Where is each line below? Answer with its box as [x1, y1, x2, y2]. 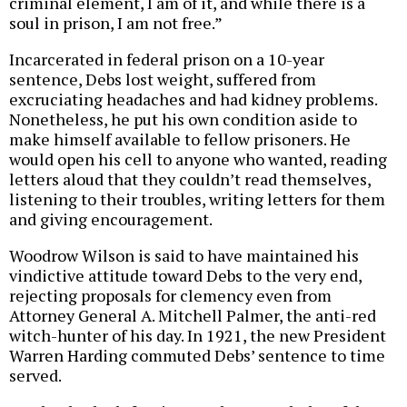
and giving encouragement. [9, 208, 213, 231]
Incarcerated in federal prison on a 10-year [9, 48, 324, 71]
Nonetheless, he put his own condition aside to [9, 108, 357, 131]
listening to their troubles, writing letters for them [9, 188, 385, 211]
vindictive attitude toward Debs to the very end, [9, 264, 362, 287]
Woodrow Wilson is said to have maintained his [9, 244, 359, 267]
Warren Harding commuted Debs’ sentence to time [9, 344, 385, 367]
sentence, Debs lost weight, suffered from [9, 68, 316, 91]
